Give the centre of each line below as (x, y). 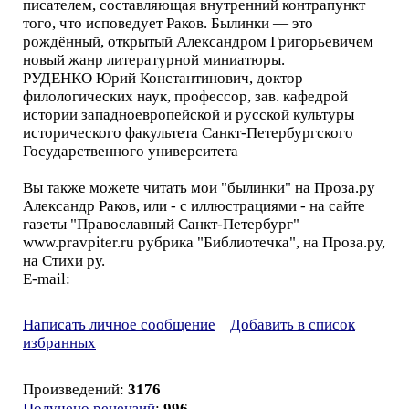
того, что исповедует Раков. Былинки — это (168, 23)
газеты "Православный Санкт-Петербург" (161, 224)
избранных (59, 343)
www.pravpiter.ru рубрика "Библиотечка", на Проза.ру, (204, 242)
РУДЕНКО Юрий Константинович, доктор (163, 78)
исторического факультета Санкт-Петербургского (188, 133)
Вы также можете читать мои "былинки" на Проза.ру (199, 188)
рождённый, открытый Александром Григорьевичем (198, 42)
